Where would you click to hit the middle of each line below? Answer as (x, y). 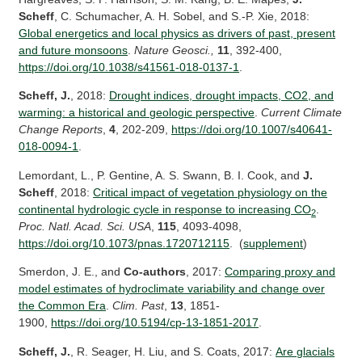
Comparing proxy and (280, 272)
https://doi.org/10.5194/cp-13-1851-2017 (155, 323)
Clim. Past (139, 306)
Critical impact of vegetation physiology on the (210, 192)
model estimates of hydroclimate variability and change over (172, 289)
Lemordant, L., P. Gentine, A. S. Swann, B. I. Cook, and (161, 175)
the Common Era (63, 306)
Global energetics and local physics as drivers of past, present (177, 34)
